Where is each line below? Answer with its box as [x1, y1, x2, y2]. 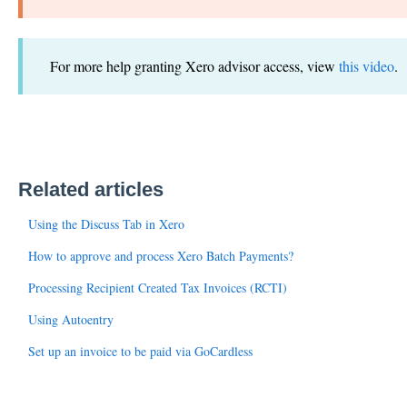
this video [338, 56, 394, 76]
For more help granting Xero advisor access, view [49, 56, 339, 76]
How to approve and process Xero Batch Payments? [27, 247, 293, 265]
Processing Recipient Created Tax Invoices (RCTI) [27, 279, 287, 297]
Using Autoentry [27, 311, 114, 329]
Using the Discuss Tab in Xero [27, 215, 184, 233]
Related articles [17, 178, 164, 202]
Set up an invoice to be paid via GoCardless [27, 342, 253, 361]
